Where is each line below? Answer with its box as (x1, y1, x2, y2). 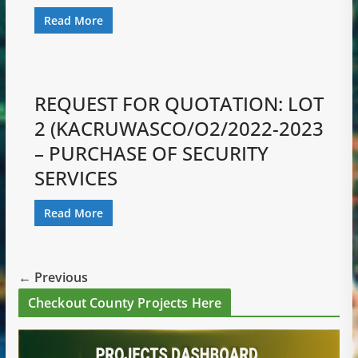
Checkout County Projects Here (27, 293, 222, 312)
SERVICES (34, 164, 117, 191)
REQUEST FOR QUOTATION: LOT (34, 89, 324, 117)
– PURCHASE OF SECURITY (34, 139, 268, 166)
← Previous (18, 268, 88, 286)
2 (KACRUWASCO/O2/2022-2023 (34, 114, 324, 141)
